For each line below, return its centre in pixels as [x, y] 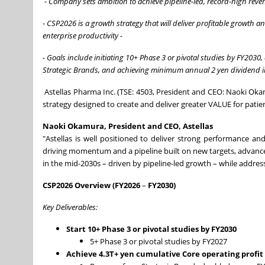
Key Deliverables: [71, 207]
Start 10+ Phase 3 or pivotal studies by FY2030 [152, 229]
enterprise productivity [81, 36]
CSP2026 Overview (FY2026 [91, 185]
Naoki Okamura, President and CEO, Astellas [129, 126]
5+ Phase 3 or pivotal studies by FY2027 [159, 242]
